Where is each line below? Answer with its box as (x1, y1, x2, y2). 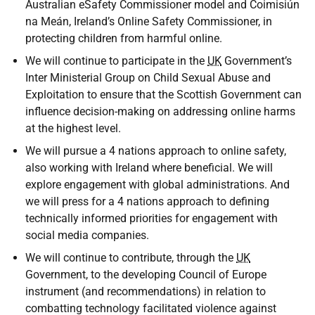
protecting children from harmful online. (25, 32, 222, 45)
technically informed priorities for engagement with (25, 212, 278, 225)
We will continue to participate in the (25, 54, 207, 67)
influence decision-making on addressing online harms (25, 105, 295, 118)
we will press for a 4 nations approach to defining (25, 195, 269, 208)
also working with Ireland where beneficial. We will (25, 161, 273, 174)
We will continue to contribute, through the (25, 251, 236, 264)
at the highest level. (25, 122, 121, 135)
